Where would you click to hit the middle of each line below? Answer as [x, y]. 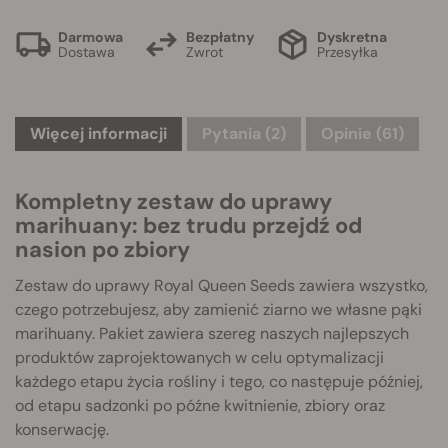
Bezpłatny [220, 36]
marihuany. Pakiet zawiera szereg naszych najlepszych [212, 333]
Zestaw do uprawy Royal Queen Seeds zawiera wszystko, [221, 285]
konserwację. [62, 429]
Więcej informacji [98, 133]
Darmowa [90, 36]
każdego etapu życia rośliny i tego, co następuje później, [219, 381]
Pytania [233, 133]
